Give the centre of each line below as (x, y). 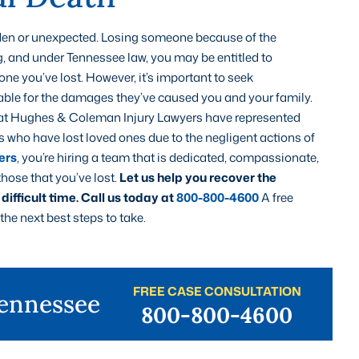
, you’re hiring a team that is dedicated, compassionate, (167, 157)
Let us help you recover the (198, 177)
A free (276, 197)
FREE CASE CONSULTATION (217, 291)
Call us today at (128, 197)
